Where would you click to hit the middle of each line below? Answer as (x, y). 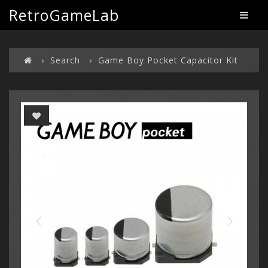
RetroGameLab (64, 15)
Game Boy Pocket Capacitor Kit (168, 60)
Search (65, 60)
